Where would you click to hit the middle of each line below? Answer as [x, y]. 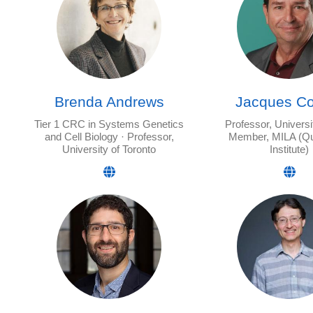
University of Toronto [109, 150]
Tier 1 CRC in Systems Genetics [109, 124]
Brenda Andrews [109, 102]
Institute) [289, 150]
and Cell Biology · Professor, [109, 137]
